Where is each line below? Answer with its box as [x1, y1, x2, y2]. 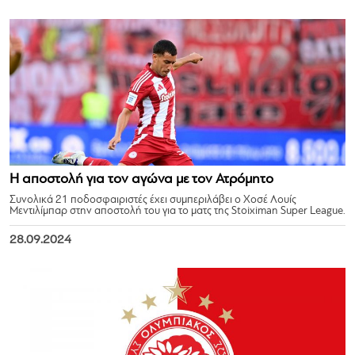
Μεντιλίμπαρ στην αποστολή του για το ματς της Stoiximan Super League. [10, 205, 345, 217]
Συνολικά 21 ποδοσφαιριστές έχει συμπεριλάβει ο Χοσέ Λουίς [10, 194, 296, 206]
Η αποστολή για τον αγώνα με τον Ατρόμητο [10, 172, 273, 187]
